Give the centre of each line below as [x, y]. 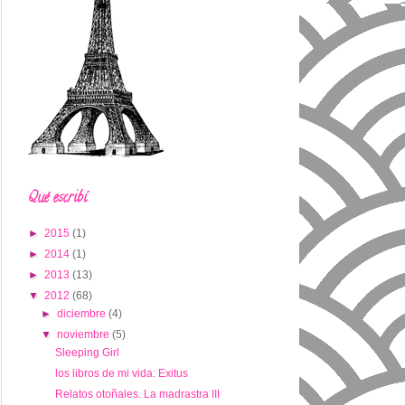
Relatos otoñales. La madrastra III [137, 394]
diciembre [83, 314]
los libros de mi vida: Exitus [121, 373]
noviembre [85, 334]
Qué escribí [57, 199]
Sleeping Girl [87, 353]
